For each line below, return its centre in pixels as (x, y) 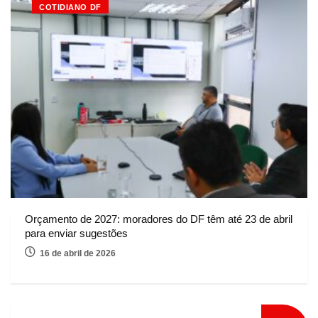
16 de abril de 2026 (78, 253)
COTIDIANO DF (70, 7)
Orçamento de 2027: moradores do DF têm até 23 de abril (159, 219)
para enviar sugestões (76, 233)
